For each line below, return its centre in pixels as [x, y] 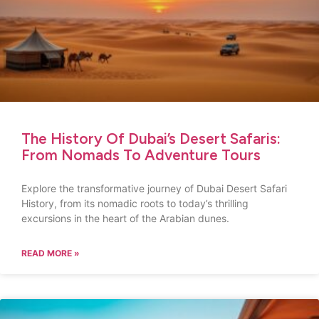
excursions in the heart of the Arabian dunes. [125, 218]
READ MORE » [51, 253]
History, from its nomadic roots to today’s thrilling [135, 203]
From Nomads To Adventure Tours [141, 155]
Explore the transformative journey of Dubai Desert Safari [154, 188]
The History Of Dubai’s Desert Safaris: [151, 138]
